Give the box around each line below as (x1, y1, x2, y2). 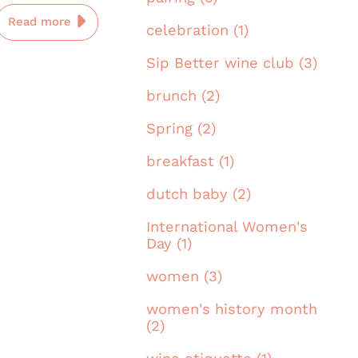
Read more (8, 14, 76, 30)
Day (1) (146, 235, 192, 253)
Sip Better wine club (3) (146, 54, 317, 72)
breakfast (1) (146, 153, 234, 170)
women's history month (146, 300, 317, 318)
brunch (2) (146, 87, 220, 105)
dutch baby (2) (146, 185, 251, 203)
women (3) (146, 268, 222, 285)
